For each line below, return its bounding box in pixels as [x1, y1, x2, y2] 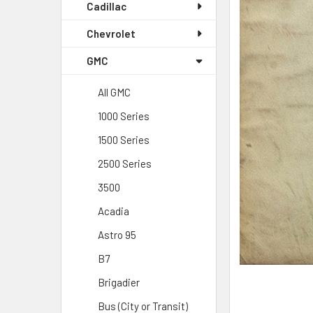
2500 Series [98, 157, 152, 170]
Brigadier [98, 276, 140, 289]
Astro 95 [98, 228, 136, 241]
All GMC [98, 86, 131, 99]
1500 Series [98, 133, 150, 146]
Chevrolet [87, 27, 136, 40]
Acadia [98, 205, 129, 217]
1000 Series [98, 110, 150, 122]
